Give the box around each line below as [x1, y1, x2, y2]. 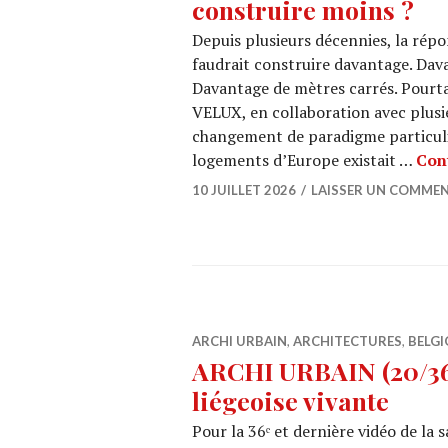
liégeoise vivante [192, 384, 389, 417]
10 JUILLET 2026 [192, 182, 296, 198]
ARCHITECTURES [293, 333, 402, 349]
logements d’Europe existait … [192, 149, 416, 171]
